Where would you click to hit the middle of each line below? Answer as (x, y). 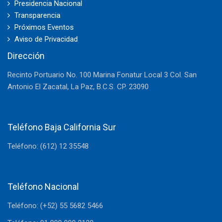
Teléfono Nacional (43, 187)
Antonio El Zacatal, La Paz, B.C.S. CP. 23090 (78, 87)
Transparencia (37, 16)
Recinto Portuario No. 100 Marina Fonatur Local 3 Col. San (102, 75)
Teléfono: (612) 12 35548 (48, 146)
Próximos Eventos (44, 28)
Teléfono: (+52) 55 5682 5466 (55, 206)
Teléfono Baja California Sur (62, 127)
